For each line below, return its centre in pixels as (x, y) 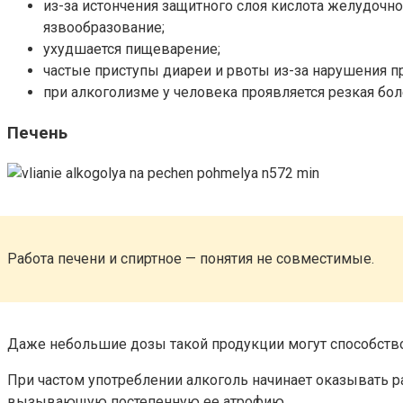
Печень (37, 133)
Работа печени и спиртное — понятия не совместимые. (191, 258)
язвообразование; (104, 28)
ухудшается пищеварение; (132, 49)
